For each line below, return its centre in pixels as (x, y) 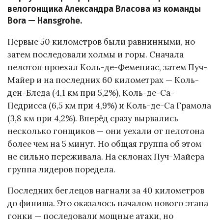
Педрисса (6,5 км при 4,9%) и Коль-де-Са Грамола (109, 106)
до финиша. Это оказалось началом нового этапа (108, 203)
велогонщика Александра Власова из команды (104, 9)
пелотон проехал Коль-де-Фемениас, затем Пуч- (107, 68)
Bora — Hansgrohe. (45, 21)
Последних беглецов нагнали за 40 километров (106, 190)
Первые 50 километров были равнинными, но (101, 42)
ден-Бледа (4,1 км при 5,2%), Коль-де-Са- (91, 93)
